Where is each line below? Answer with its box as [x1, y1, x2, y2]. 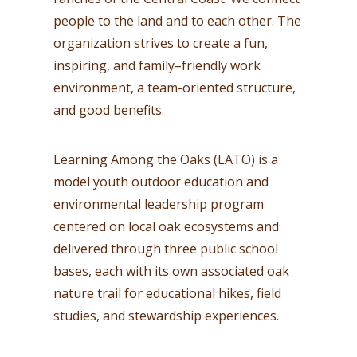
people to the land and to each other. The [53, 11, 302, 29]
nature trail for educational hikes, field [53, 284, 282, 302]
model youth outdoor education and [53, 172, 269, 190]
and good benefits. [53, 100, 165, 119]
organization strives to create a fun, [53, 33, 269, 52]
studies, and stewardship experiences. [53, 306, 280, 324]
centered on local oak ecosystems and [53, 217, 280, 235]
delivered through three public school [53, 239, 279, 257]
